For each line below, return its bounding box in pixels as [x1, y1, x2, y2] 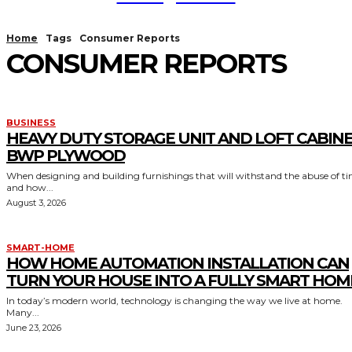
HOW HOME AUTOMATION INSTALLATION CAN [6, 254, 349, 273]
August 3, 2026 [6, 197, 66, 208]
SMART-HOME [6, 242, 75, 253]
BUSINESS [6, 117, 56, 128]
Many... [6, 306, 39, 318]
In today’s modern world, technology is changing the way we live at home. [6, 295, 343, 306]
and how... [6, 181, 53, 193]
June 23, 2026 [6, 322, 61, 333]
